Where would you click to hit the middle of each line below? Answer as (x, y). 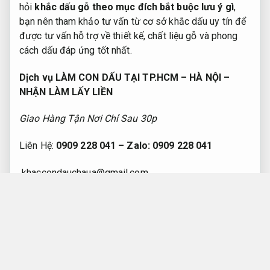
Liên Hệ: (38, 146)
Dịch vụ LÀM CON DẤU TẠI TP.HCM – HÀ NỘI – (125, 77)
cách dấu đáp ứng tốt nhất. (76, 50)
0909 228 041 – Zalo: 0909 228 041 (134, 146)
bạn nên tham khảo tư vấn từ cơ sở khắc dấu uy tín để (133, 21)
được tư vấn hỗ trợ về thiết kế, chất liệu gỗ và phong (129, 36)
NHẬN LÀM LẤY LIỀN (66, 92)
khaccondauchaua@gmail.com (85, 172)
